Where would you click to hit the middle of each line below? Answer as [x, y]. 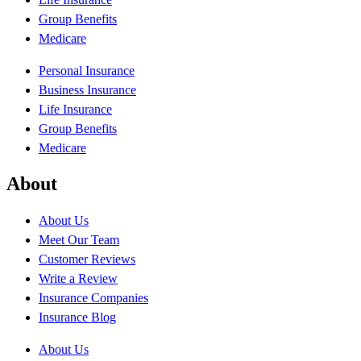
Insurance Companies [93, 298]
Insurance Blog [77, 317]
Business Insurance [87, 89]
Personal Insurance [87, 70]
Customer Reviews [87, 259]
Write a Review [78, 279]
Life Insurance [75, 109]
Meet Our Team [79, 240]
